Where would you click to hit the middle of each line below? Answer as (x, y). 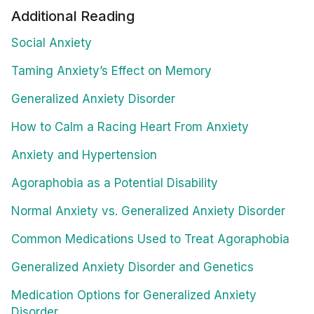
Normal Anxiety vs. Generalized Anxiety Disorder (148, 211)
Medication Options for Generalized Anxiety (134, 295)
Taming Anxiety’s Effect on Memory (111, 71)
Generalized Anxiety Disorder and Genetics (132, 267)
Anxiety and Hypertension (84, 155)
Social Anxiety (52, 43)
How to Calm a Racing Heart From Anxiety (130, 127)
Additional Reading (73, 16)
